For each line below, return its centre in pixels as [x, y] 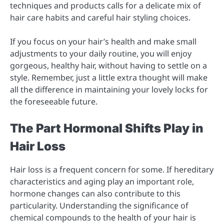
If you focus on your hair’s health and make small [103, 42]
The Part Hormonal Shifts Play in [107, 128]
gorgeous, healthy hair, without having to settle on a [108, 66]
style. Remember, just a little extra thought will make [109, 78]
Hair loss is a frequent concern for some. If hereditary [112, 170]
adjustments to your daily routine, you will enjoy [101, 54]
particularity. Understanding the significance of [99, 206]
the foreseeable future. [54, 102]
